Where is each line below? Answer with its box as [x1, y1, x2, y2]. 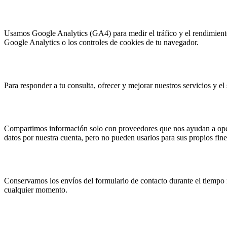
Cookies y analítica [4, 5, 97, 19]
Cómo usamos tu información [4, 57, 149, 71]
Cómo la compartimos [4, 100, 113, 114]
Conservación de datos [4, 152, 115, 166]
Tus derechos [4, 204, 68, 218]
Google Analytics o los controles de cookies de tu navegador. [4, 38, 199, 47]
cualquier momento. [4, 185, 67, 194]
